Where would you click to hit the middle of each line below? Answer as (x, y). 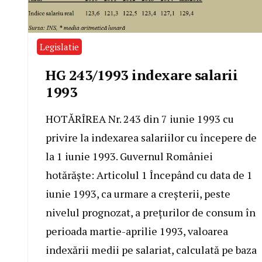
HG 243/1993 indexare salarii (142, 75)
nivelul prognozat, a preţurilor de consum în (151, 213)
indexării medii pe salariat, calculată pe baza (151, 250)
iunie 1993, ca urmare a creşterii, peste (138, 194)
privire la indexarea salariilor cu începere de (151, 138)
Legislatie (59, 47)
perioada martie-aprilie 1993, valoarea (137, 231)
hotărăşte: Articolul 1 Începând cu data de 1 (149, 175)
